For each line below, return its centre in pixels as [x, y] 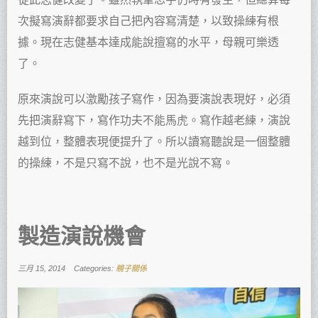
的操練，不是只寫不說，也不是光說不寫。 [126, 163]
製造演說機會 [82, 235]
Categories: [95, 268]
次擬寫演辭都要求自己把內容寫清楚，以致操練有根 [148, 21]
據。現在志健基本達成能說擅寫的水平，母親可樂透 [148, 42]
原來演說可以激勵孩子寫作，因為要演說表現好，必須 [154, 99]
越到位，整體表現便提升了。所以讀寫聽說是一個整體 [154, 141]
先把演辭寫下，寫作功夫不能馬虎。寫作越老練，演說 [154, 120]
